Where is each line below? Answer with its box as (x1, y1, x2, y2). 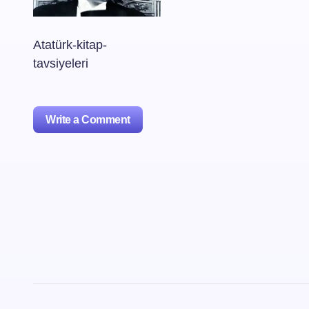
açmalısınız (55, 263, 118, 277)
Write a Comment (46, 114, 130, 126)
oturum (77, 244, 116, 259)
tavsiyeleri (33, 57, 88, 71)
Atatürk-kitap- (33, 38, 107, 52)
